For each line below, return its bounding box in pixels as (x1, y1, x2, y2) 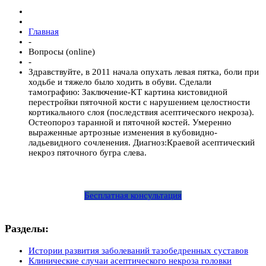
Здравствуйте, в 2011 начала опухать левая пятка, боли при (28, 66, 259, 77)
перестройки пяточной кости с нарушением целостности (28, 97, 250, 107)
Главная (28, 26, 59, 36)
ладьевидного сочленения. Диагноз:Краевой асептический (28, 137, 255, 147)
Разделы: (5, 223, 49, 235)
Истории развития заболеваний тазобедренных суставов (28, 245, 248, 255)
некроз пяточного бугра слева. (28, 147, 147, 157)
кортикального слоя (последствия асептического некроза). (28, 107, 254, 117)
